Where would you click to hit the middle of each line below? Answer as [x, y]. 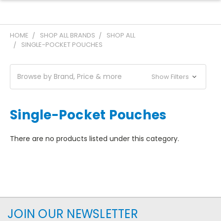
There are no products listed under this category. [94, 139]
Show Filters [171, 77]
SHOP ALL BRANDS [68, 35]
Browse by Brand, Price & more [70, 76]
